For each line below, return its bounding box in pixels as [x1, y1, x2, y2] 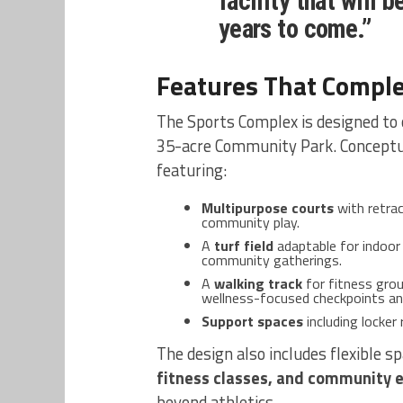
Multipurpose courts [201, 197, 334, 219]
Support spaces [201, 310, 303, 333]
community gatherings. [201, 249, 342, 272]
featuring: [157, 157, 227, 184]
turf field [214, 235, 273, 257]
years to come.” [218, 13, 372, 45]
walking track [214, 273, 302, 295]
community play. [201, 211, 300, 234]
